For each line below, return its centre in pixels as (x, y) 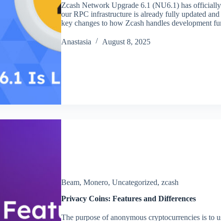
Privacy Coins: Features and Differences (128, 199)
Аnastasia (76, 41)
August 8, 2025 (126, 41)
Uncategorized (134, 183)
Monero (95, 183)
